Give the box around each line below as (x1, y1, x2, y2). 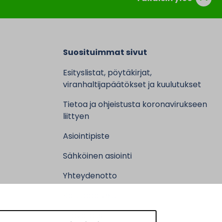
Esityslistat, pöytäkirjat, (63, 67, 152, 78)
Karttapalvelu (63, 190, 116, 201)
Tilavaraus (63, 210, 103, 221)
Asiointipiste (63, 130, 110, 142)
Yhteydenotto (63, 170, 117, 181)
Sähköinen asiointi (63, 150, 132, 162)
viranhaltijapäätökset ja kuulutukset (63, 79, 201, 90)
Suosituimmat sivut (63, 47, 147, 58)
